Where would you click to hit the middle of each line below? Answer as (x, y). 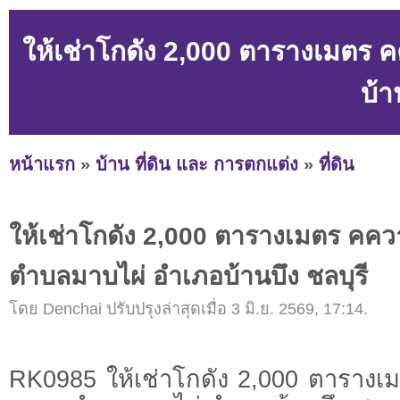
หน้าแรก (42, 164)
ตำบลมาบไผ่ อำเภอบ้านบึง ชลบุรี (188, 276)
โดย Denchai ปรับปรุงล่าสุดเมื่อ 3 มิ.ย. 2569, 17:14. (188, 309)
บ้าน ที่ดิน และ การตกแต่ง (197, 164)
